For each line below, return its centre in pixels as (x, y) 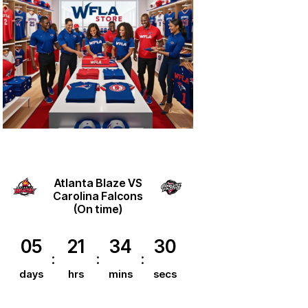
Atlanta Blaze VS (98, 183)
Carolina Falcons (98, 196)
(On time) (98, 209)
